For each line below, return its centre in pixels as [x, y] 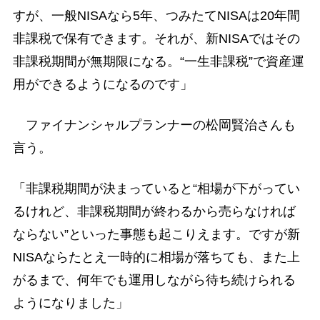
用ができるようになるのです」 [102, 85]
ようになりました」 [70, 303]
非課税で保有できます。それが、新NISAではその [156, 39]
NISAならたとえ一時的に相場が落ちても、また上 [156, 257]
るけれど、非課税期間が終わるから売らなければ [154, 212]
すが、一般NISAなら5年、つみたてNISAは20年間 [156, 16]
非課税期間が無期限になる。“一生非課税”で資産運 [158, 62]
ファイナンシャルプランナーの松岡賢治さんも [154, 125]
